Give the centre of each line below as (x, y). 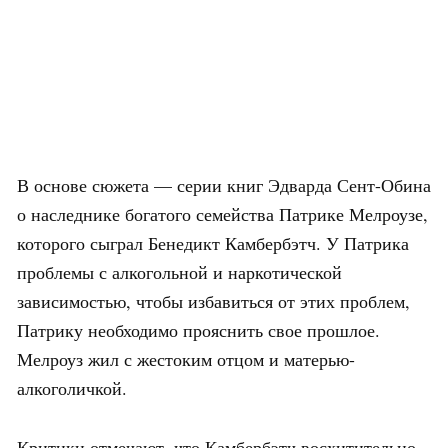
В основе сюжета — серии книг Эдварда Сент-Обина (224, 184)
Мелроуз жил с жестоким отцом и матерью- (186, 358)
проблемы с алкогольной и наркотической (179, 271)
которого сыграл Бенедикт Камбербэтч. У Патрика (213, 242)
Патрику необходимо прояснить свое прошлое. (198, 329)
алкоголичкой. (72, 387)
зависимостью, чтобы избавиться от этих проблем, (213, 300)
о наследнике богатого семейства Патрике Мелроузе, (222, 213)
